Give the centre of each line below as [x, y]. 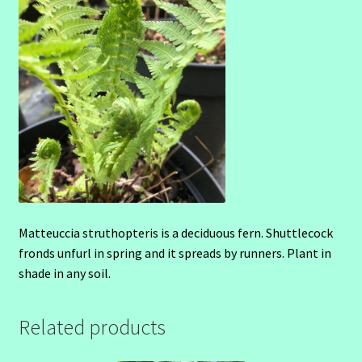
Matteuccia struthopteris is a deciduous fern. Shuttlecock [175, 233]
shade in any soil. [64, 274]
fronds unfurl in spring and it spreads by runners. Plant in [175, 253]
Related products [92, 327]
